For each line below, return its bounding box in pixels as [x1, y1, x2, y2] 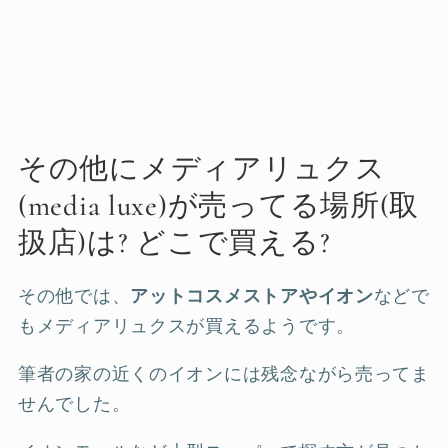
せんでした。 [18, 392, 131, 415]
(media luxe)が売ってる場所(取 [18, 187, 420, 223]
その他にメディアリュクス [18, 150, 386, 186]
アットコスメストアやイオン [130, 284, 374, 307]
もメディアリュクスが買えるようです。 [18, 314, 355, 337]
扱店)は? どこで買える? [18, 224, 331, 260]
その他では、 [18, 284, 131, 307]
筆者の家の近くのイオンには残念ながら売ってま [18, 362, 430, 385]
